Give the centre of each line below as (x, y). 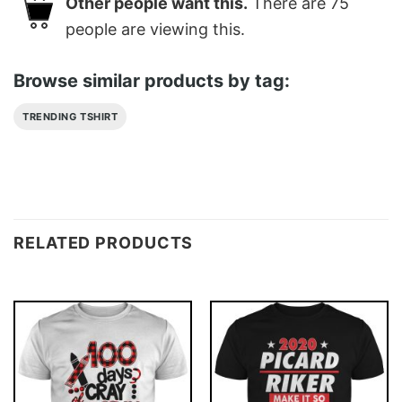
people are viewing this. (155, 30)
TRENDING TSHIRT (70, 116)
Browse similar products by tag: (152, 80)
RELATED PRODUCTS (104, 243)
